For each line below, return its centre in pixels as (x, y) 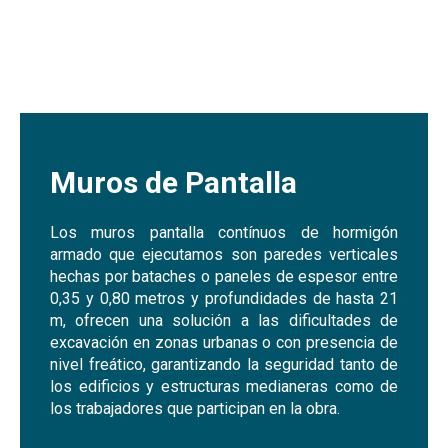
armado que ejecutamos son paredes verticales (224, 254)
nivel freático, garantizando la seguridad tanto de (224, 364)
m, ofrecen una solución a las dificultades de (224, 320)
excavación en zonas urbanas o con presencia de (224, 342)
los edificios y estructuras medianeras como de (224, 386)
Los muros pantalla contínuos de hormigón (224, 232)
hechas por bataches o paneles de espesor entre (224, 276)
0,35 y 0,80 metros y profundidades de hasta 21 (224, 298)
